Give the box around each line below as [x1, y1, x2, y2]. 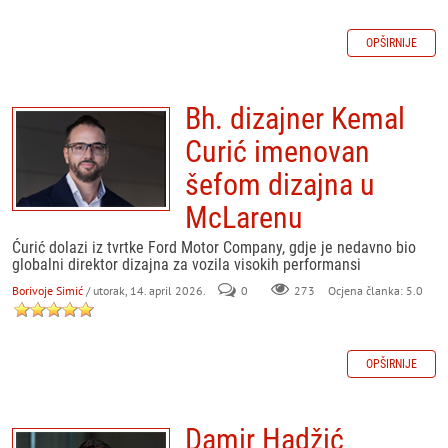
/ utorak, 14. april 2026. [86, 283, 205, 298]
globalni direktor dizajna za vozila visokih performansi [12, 255, 361, 274]
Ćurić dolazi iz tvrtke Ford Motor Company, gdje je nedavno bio [12, 238, 416, 257]
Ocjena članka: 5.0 [325, 283, 423, 298]
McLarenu [185, 200, 303, 235]
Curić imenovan [185, 134, 370, 169]
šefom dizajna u [185, 167, 375, 202]
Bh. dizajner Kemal [185, 101, 405, 136]
